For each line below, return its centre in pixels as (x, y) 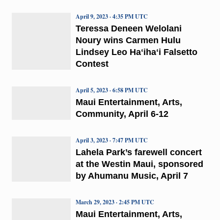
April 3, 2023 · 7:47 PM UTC (111, 140)
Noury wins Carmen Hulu (128, 40)
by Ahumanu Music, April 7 (132, 176)
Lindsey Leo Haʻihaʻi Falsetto (136, 52)
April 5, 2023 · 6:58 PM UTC (111, 90)
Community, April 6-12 (122, 114)
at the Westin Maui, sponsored (139, 164)
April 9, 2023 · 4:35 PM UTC (111, 16)
